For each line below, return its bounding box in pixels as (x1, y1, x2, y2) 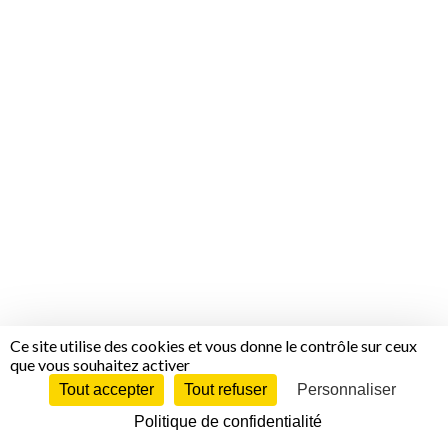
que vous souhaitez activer (10, 355, 190, 374)
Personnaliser (297, 381, 396, 398)
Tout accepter (59, 381, 154, 398)
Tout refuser (184, 381, 267, 398)
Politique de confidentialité (133, 413, 322, 430)
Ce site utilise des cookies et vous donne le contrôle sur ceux (10, 336, 417, 355)
